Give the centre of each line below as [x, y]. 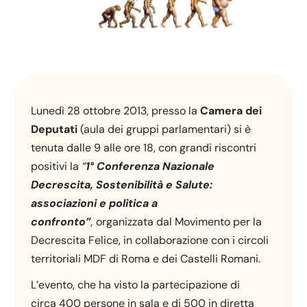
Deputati [54, 129]
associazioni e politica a [95, 203]
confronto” [61, 221]
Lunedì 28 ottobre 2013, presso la [116, 110]
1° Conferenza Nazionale [150, 166]
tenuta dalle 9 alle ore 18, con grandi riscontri [144, 147]
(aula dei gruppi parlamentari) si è [164, 129]
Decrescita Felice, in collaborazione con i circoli [150, 240]
